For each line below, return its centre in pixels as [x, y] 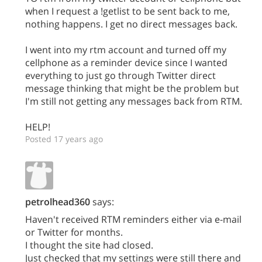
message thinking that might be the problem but [132, 88]
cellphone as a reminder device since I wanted [126, 63]
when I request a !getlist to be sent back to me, [127, 11]
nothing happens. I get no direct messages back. [131, 24]
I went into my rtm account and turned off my [126, 50]
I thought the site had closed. [89, 245]
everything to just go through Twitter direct [120, 75]
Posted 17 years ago [64, 139]
